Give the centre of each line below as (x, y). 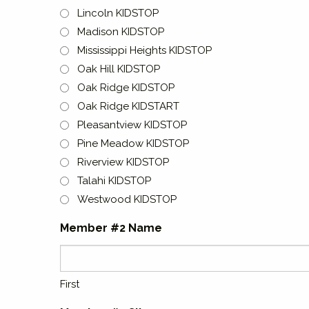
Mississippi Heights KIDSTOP (144, 50)
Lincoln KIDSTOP (118, 13)
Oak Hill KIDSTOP (119, 69)
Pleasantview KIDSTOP (132, 125)
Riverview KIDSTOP (123, 162)
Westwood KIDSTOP (127, 199)
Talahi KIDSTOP (114, 181)
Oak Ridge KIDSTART (128, 106)
